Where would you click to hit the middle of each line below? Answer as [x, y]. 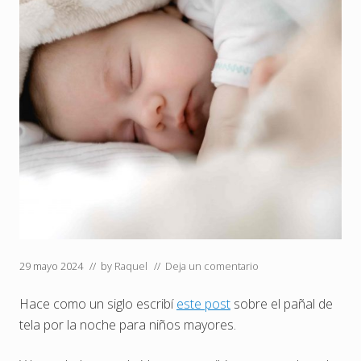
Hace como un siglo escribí [98, 304]
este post [203, 304]
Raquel [131, 266]
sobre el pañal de [282, 304]
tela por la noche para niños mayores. [128, 325]
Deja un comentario [212, 266]
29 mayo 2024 [51, 266]
